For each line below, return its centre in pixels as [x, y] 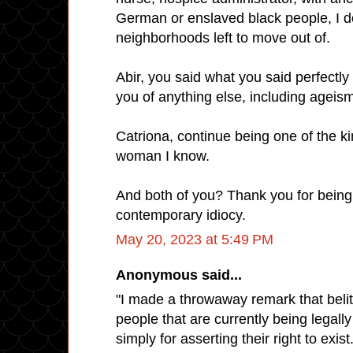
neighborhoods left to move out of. [223, 37]
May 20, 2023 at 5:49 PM [195, 240]
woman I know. [163, 156]
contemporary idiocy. [181, 215]
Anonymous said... [179, 275]
